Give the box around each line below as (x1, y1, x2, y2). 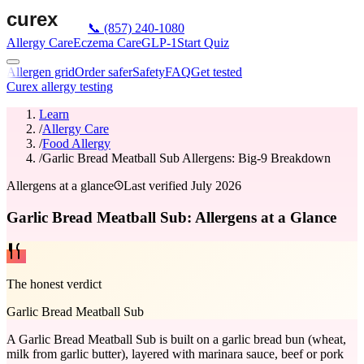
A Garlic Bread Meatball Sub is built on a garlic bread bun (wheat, (6, 332, 346, 347)
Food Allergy (42, 136, 110, 150)
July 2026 (191, 179, 241, 193)
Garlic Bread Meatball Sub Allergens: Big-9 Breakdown (42, 151, 331, 165)
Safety (132, 65, 165, 79)
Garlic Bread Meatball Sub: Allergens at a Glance (6, 208, 336, 226)
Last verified (123, 179, 191, 193)
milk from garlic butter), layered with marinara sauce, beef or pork (6, 347, 344, 362)
